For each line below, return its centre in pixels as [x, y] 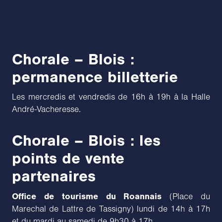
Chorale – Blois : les [86, 140]
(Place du [186, 196]
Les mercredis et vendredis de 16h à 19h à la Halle [111, 97]
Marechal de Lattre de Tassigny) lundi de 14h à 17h [111, 209]
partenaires [54, 176]
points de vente [68, 158]
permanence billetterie [95, 77]
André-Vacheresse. [46, 109]
